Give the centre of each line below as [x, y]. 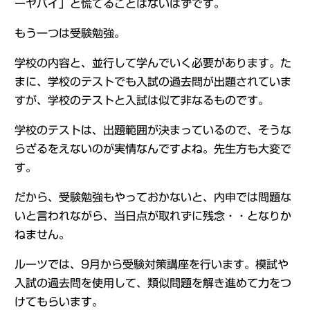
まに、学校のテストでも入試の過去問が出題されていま [153, 82]
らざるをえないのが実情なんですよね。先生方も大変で [153, 149]
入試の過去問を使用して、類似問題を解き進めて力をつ [153, 283]
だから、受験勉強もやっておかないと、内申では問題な [153, 197]
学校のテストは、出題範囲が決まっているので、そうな [153, 130]
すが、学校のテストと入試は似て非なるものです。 [142, 100]
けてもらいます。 [58, 302]
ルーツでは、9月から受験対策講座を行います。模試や [151, 264]
